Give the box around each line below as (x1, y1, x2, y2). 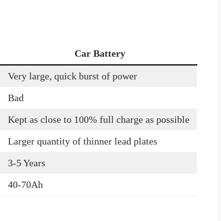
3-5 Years (8, 157, 45, 168)
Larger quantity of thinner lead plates (8, 135, 157, 147)
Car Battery (74, 47, 125, 59)
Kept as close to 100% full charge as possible (8, 113, 189, 125)
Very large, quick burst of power (8, 70, 137, 81)
